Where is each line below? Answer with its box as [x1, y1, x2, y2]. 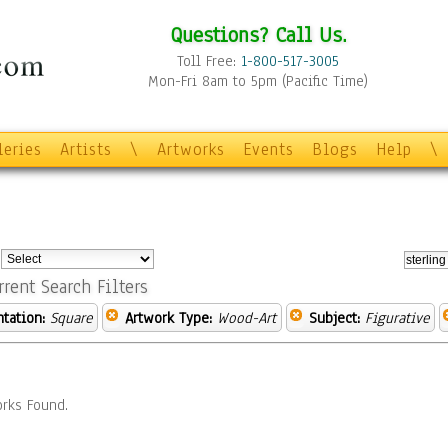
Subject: [309, 308, 360, 328]
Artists [60, 138, 112, 161]
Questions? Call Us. [169, 20, 347, 49]
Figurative [365, 308, 429, 328]
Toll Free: [177, 51, 241, 71]
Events [243, 138, 294, 161]
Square [50, 308, 92, 328]
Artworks [157, 138, 225, 161]
